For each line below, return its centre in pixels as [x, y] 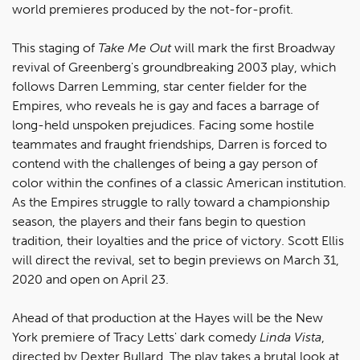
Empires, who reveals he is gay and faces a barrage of [166, 105]
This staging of [55, 47]
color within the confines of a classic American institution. [179, 182]
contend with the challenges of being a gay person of [165, 163]
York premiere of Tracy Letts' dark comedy [136, 337]
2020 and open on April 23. [90, 279]
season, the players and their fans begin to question [159, 221]
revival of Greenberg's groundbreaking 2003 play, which [174, 67]
